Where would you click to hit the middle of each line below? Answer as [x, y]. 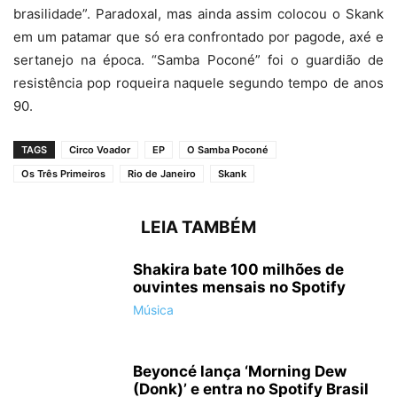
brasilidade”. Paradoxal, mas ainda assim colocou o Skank [198, 14]
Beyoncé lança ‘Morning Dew [240, 371]
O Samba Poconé [228, 150]
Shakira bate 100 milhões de [238, 269]
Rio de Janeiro [162, 174]
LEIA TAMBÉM [198, 227]
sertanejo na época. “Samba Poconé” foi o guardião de [198, 60]
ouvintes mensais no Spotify [239, 287]
